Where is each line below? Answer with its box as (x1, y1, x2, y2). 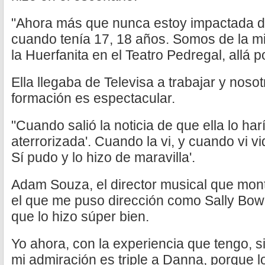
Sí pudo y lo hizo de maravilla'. (11, 150, 195, 165)
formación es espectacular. (11, 91, 175, 106)
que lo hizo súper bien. (11, 209, 149, 224)
